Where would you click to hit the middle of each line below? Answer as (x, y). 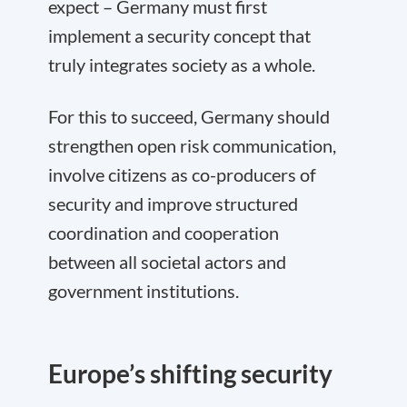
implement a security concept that (179, 35)
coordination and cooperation (164, 233)
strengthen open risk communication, (192, 145)
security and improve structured (173, 203)
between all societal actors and (167, 262)
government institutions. (144, 291)
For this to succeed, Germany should (189, 116)
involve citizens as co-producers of (182, 174)
